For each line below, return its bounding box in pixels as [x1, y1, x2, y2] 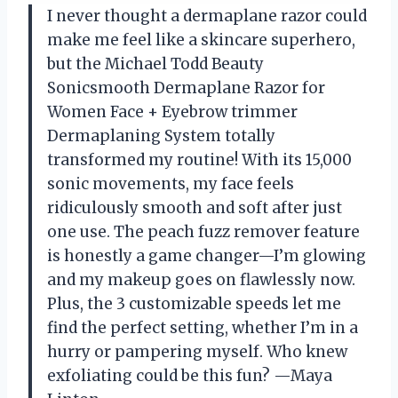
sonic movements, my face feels [47, 174, 294, 195]
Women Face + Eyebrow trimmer [47, 102, 298, 123]
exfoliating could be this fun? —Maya [47, 366, 332, 386]
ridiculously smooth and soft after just [47, 198, 342, 219]
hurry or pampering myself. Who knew [47, 342, 347, 362]
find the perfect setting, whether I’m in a [47, 318, 358, 338]
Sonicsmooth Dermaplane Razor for [47, 78, 325, 99]
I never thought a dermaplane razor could [47, 6, 367, 27]
